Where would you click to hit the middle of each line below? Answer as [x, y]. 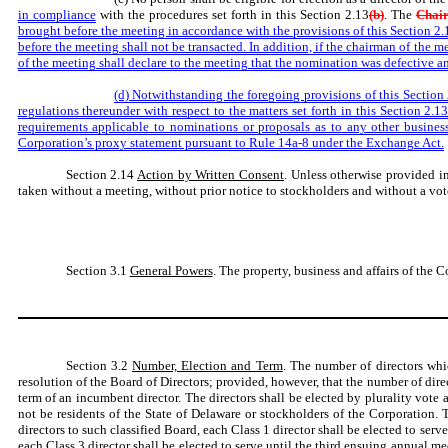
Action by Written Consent [210, 174]
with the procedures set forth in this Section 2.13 [232, 14]
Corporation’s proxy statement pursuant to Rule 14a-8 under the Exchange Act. [230, 142]
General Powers [171, 270]
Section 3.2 [99, 365]
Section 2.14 [101, 174]
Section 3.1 [97, 270]
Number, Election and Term [207, 365]
